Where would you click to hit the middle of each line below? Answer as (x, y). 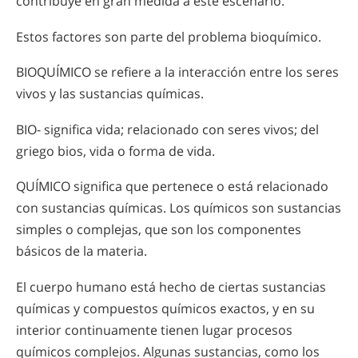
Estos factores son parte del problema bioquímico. (169, 36)
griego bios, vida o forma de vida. (115, 151)
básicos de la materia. (82, 251)
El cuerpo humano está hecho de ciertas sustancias (171, 287)
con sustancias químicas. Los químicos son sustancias (179, 208)
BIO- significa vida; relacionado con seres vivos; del (167, 129)
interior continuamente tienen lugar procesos (154, 330)
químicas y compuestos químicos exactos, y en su (165, 309)
